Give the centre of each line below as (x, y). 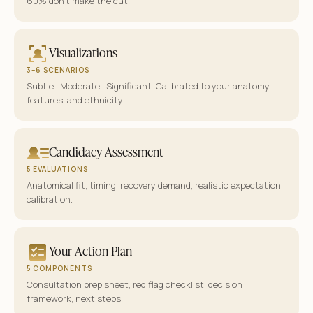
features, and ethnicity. (75, 100)
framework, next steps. (75, 299)
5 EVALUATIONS (57, 169)
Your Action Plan (90, 250)
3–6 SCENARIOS (58, 70)
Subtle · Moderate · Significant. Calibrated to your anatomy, (149, 86)
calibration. (50, 199)
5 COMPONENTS (59, 269)
